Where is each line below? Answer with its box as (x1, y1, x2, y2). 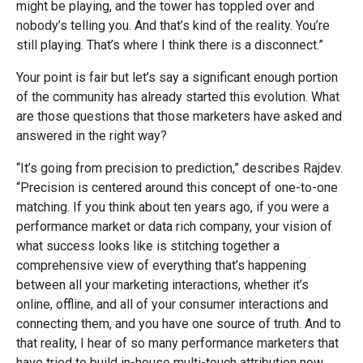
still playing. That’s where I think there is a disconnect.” (16, 36, 323, 53)
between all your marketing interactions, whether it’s (16, 276, 309, 293)
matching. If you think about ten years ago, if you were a (16, 199, 329, 215)
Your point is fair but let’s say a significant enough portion (16, 69, 338, 85)
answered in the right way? (16, 127, 167, 143)
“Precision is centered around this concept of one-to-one (16, 179, 338, 195)
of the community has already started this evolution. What (16, 88, 340, 105)
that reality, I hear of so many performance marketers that (16, 335, 339, 351)
